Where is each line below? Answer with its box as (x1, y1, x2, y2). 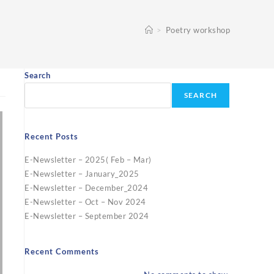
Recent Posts (24, 131, 78, 141)
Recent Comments (24, 246, 99, 256)
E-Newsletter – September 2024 (24, 211, 149, 221)
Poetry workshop (165, 25, 230, 35)
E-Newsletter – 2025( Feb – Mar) (24, 155, 152, 165)
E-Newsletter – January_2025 (24, 169, 139, 179)
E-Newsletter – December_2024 (24, 183, 148, 193)
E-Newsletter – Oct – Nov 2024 (24, 197, 146, 207)
